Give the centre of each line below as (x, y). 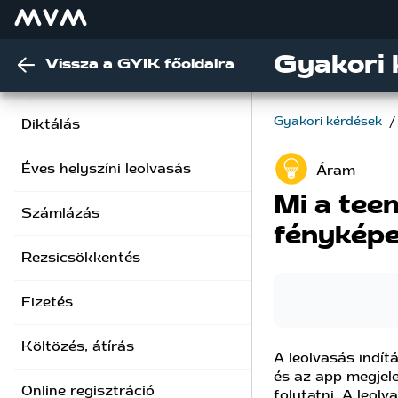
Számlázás (60, 213)
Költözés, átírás (78, 346)
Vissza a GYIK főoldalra (140, 64)
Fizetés (47, 302)
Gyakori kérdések (330, 122)
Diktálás (51, 124)
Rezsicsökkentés (81, 258)
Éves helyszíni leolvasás (106, 169)
